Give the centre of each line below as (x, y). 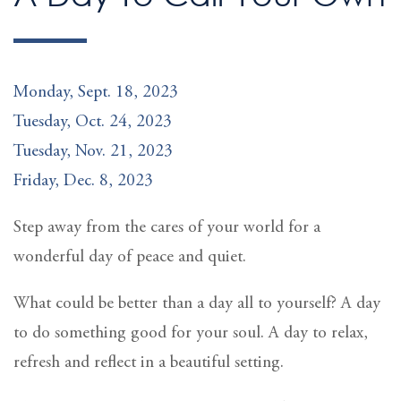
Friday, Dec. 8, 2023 (83, 181)
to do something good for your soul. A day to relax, (191, 333)
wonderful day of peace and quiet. (130, 257)
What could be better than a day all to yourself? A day (197, 303)
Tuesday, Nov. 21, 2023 (93, 151)
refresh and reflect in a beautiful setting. (149, 363)
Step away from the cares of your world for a (167, 227)
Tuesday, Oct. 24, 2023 (93, 122)
